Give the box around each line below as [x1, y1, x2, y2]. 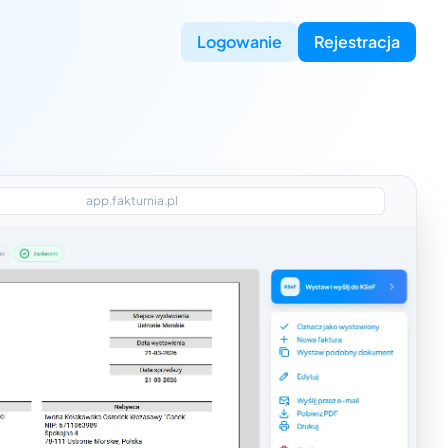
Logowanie [197, 31, 282, 52]
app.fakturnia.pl [86, 193, 178, 208]
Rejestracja [314, 31, 400, 52]
